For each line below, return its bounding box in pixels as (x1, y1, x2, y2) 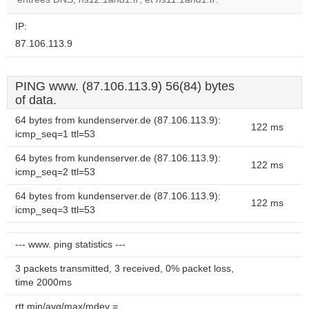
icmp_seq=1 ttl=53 (15, 129, 95, 139)
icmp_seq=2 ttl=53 (15, 167, 95, 177)
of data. (15, 93, 57, 107)
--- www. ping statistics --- (15, 239, 126, 250)
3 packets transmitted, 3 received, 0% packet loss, (15, 263, 234, 274)
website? (194, 6, 230, 16)
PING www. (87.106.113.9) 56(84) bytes (15, 79, 235, 93)
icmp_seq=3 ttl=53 (15, 205, 95, 215)
